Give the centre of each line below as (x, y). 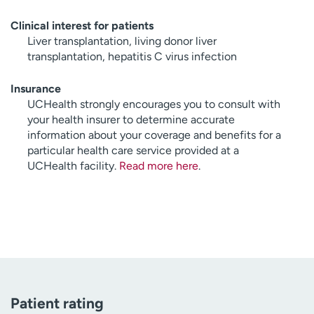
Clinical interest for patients (82, 26)
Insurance (36, 89)
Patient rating (57, 303)
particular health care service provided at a (133, 151)
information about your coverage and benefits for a (154, 135)
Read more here (159, 166)
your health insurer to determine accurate (131, 120)
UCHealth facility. (73, 166)
